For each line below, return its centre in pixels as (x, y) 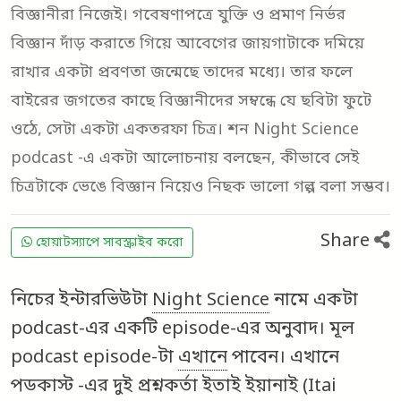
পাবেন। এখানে (283, 358)
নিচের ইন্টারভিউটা (81, 301)
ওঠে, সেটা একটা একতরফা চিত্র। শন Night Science (185, 130)
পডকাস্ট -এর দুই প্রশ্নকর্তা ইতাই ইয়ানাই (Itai (174, 387)
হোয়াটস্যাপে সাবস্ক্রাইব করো (107, 243)
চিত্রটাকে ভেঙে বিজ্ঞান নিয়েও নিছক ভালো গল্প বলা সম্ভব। (200, 188)
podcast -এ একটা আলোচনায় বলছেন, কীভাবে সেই (185, 159)
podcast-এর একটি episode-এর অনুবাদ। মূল (183, 330)
